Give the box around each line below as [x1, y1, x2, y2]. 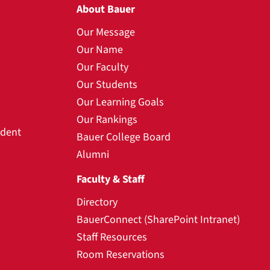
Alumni [77, 146, 109, 162]
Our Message [77, 24, 135, 40]
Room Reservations [77, 246, 165, 262]
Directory [77, 194, 118, 210]
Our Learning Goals [77, 94, 164, 110]
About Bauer [77, 1, 135, 17]
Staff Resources [77, 229, 147, 245]
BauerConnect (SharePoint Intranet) [77, 212, 240, 227]
